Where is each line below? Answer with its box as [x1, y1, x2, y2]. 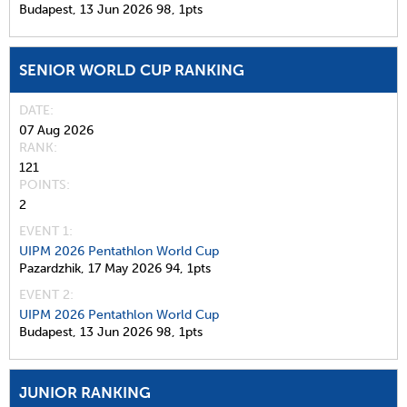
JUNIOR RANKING [19, 383, 151, 402]
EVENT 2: [19, 287, 74, 303]
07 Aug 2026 [19, 123, 94, 138]
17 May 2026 [88, 261, 162, 276]
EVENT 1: [19, 223, 73, 239]
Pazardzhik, [19, 261, 84, 276]
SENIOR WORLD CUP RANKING [19, 61, 244, 79]
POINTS [19, 177, 66, 193]
